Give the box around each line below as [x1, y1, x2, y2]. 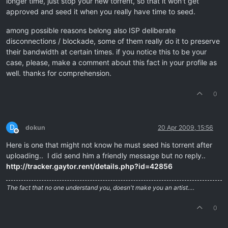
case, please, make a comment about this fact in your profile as [6, 58, 217, 67]
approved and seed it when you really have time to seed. [6, 7, 195, 16]
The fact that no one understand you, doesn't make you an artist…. [7, 184, 194, 192]
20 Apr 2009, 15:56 [158, 124, 213, 132]
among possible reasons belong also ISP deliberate [6, 26, 176, 35]
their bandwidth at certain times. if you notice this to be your [6, 47, 207, 56]
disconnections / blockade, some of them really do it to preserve [6, 37, 220, 46]
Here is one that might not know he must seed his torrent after [6, 140, 212, 150]
